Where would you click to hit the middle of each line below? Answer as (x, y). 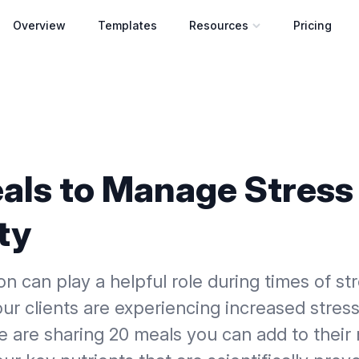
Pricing (313, 25)
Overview (39, 25)
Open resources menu (250, 32)
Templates (127, 25)
